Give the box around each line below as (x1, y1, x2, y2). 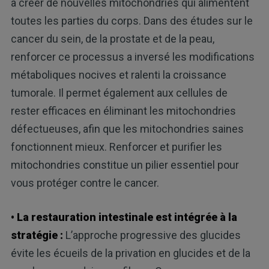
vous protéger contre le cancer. (10, 176, 159, 189)
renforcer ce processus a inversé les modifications (10, 50, 255, 63)
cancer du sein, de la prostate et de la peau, (10, 32, 214, 45)
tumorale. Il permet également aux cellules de (10, 86, 228, 99)
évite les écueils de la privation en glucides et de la (10, 246, 250, 259)
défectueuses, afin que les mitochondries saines (10, 122, 244, 135)
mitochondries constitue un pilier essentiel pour (10, 158, 239, 171)
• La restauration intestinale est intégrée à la (10, 210, 237, 223)
